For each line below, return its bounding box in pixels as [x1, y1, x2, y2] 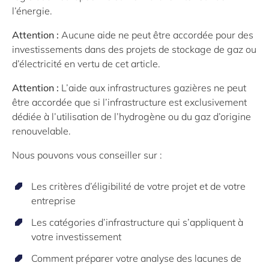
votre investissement [31, 230, 121, 243]
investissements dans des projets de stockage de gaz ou [12, 43, 256, 55]
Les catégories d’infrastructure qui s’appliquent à [31, 216, 243, 228]
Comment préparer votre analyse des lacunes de [31, 252, 241, 264]
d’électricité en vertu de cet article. [12, 57, 160, 70]
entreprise [31, 194, 76, 207]
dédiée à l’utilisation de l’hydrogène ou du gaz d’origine [12, 110, 251, 122]
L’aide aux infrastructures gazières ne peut [59, 81, 246, 94]
